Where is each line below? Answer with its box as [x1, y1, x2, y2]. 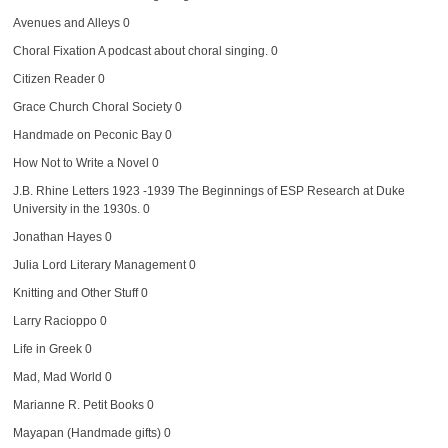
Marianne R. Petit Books [12, 397, 144, 412]
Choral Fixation [12, 43, 96, 58]
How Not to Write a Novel [12, 155, 149, 170]
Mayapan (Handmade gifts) [12, 425, 161, 440]
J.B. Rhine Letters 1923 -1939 [12, 183, 175, 198]
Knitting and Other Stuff [12, 285, 138, 300]
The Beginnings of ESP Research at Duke [174, 183, 405, 198]
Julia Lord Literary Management [12, 257, 186, 272]
